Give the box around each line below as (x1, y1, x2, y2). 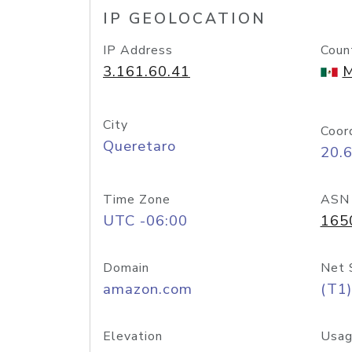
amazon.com (103, 279, 192, 299)
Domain (103, 259, 149, 277)
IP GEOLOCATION (103, 9, 266, 29)
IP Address (103, 42, 173, 59)
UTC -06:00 (103, 211, 188, 231)
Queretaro (103, 136, 176, 156)
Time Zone (103, 191, 170, 208)
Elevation (103, 328, 163, 345)
